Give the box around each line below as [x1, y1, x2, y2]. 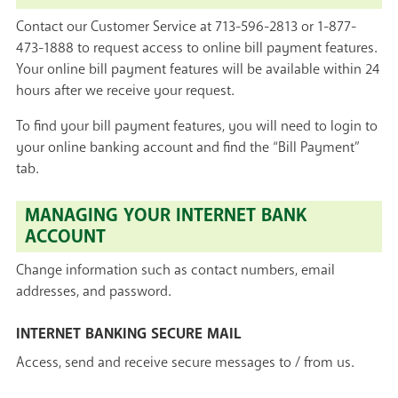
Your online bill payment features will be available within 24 [16, 60, 380, 80]
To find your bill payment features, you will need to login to [16, 116, 378, 137]
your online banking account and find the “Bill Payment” [16, 138, 360, 158]
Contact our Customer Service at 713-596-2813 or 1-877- [16, 17, 356, 37]
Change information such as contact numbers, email [16, 260, 335, 281]
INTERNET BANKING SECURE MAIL [16, 323, 242, 345]
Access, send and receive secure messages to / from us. [16, 353, 354, 373]
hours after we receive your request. [16, 81, 235, 101]
